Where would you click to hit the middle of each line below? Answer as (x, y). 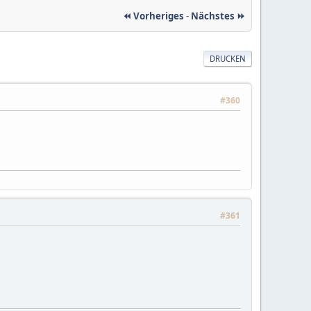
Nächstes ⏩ (218, 16)
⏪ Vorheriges (153, 16)
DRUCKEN (228, 58)
